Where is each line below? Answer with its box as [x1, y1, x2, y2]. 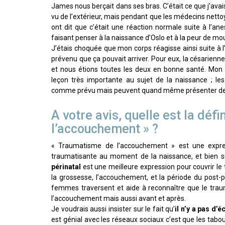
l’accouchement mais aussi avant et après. [51, 194, 186, 203]
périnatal [51, 163, 83, 171]
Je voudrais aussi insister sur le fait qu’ [51, 205, 175, 213]
